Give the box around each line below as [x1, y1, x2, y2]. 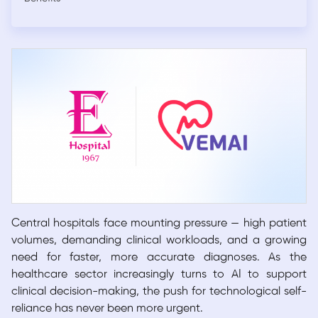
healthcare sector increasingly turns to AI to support [11, 268, 307, 281]
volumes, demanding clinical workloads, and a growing [11, 234, 307, 247]
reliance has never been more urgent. [11, 302, 203, 315]
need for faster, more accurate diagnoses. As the [11, 251, 307, 264]
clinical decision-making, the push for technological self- [11, 285, 307, 298]
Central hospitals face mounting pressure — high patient [11, 217, 307, 230]
